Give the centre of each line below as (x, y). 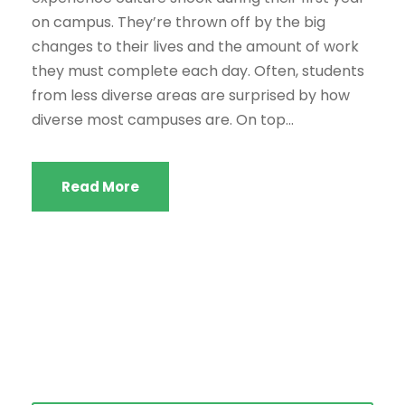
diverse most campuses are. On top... (163, 119)
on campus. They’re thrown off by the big (179, 22)
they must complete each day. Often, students (198, 71)
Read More (100, 186)
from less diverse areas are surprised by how (191, 95)
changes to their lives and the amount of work (195, 46)
